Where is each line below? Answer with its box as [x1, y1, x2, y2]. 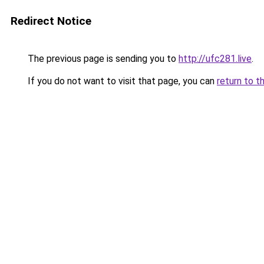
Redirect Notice [11, 14, 91, 28]
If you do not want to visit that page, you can [25, 75, 217, 87]
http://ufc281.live [179, 53, 252, 64]
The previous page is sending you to [25, 53, 179, 64]
